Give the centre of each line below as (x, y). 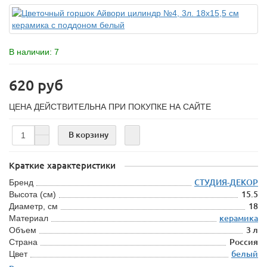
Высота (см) (32, 194)
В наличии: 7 (34, 52)
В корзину (89, 134)
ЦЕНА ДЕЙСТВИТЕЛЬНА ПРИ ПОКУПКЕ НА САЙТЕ (110, 107)
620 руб (36, 85)
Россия (244, 242)
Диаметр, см (33, 206)
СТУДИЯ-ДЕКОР (226, 182)
